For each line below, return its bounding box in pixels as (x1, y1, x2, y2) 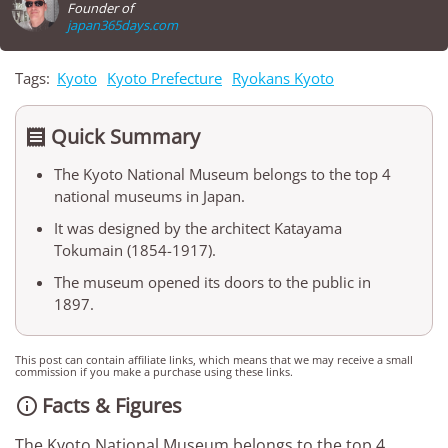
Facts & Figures (42, 392, 182, 419)
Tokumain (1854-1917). (54, 240, 216, 260)
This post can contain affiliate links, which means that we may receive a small (15, 352, 413, 367)
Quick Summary (51, 123, 200, 150)
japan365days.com (67, 16, 178, 34)
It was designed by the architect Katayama (54, 218, 342, 238)
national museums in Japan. (54, 186, 245, 206)
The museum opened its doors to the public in (54, 272, 371, 292)
